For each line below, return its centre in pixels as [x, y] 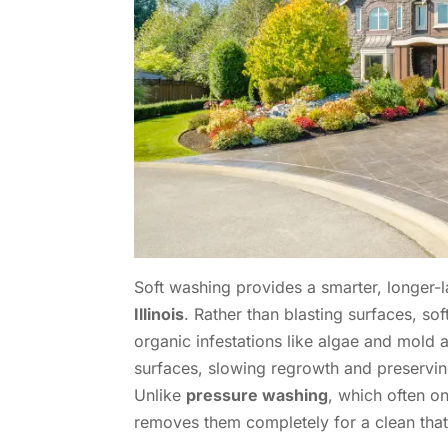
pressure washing [257, 394]
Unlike [160, 394]
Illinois [159, 313]
